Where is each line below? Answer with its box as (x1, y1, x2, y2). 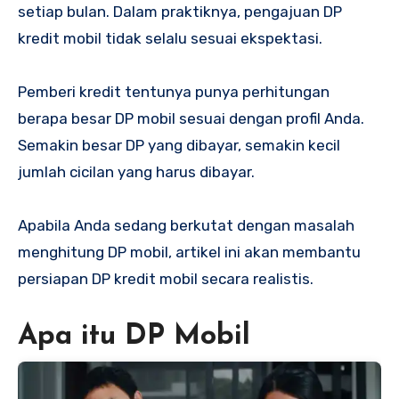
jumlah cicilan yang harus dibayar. (18, 163, 255, 182)
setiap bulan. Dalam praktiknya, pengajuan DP (18, 3, 342, 21)
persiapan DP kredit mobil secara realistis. (18, 270, 313, 289)
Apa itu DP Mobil (18, 322, 250, 352)
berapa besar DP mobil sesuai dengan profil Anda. (18, 110, 364, 128)
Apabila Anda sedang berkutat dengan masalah (18, 216, 354, 235)
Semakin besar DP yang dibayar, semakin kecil (18, 136, 340, 155)
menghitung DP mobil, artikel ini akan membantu (18, 243, 361, 262)
